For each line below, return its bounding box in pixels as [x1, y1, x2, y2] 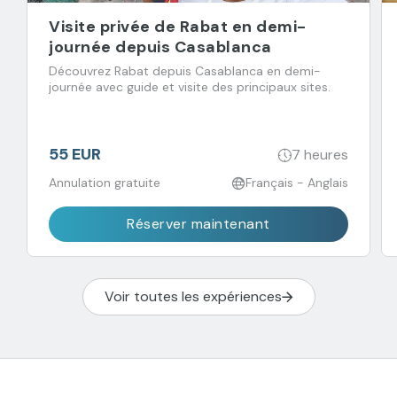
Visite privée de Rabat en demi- [49, 16, 307, 38]
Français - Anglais [245, 175, 348, 191]
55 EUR [49, 144, 101, 166]
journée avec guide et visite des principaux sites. [49, 79, 331, 96]
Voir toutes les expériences [104, 287, 282, 307]
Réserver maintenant [127, 214, 270, 234]
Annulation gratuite [49, 175, 160, 191]
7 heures [292, 144, 348, 164]
